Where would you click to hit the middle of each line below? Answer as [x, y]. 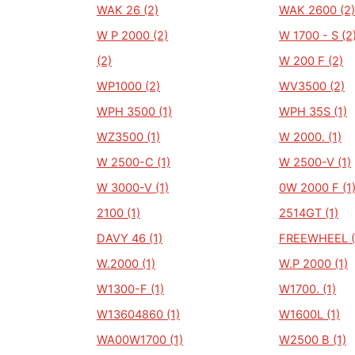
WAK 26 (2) [128, 10]
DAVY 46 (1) [130, 239]
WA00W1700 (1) [140, 340]
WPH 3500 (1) [134, 112]
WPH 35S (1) [313, 112]
